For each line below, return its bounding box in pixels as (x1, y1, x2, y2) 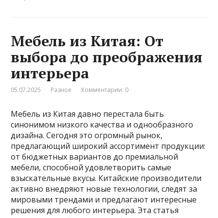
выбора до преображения (11, 47, 203, 67)
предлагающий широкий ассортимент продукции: (11, 140, 206, 151)
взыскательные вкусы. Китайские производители (11, 172, 202, 183)
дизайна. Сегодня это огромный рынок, (11, 129, 163, 141)
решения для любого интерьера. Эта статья (11, 204, 179, 216)
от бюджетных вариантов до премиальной (11, 151, 179, 162)
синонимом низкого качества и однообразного (11, 119, 194, 130)
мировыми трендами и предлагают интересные (11, 194, 197, 205)
